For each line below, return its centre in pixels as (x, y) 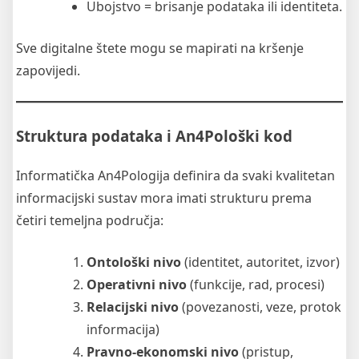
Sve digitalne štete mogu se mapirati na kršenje (160, 48)
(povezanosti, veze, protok (260, 307)
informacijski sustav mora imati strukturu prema (164, 198)
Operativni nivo (137, 284)
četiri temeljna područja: (90, 220)
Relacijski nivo (133, 307)
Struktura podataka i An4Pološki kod (154, 135)
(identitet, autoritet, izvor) (260, 262)
